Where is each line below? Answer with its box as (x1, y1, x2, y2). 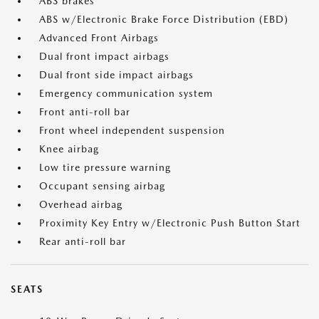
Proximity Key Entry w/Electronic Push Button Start (39, 217, 300, 229)
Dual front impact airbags (39, 51, 169, 63)
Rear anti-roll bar (39, 236, 126, 248)
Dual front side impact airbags (39, 69, 194, 81)
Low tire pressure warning (39, 162, 171, 174)
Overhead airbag (39, 199, 122, 211)
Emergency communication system (39, 88, 213, 100)
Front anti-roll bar (39, 106, 130, 118)
